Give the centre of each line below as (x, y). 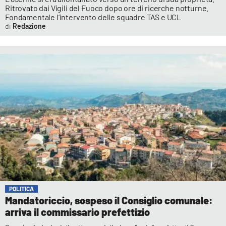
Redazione (29, 26)
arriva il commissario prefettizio (77, 212)
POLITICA (21, 189)
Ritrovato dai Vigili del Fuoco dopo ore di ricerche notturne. (107, 8)
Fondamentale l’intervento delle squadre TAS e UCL (93, 17)
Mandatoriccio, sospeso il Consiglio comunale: (109, 201)
